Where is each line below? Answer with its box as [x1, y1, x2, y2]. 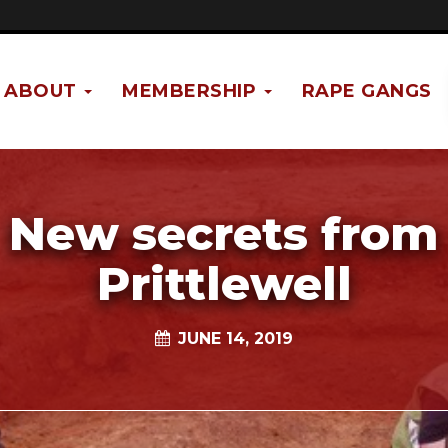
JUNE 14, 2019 [178, 328, 293, 348]
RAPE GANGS [301, 79, 432, 102]
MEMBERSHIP [122, 79, 262, 102]
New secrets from [9, 204, 439, 262]
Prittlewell [96, 254, 352, 312]
